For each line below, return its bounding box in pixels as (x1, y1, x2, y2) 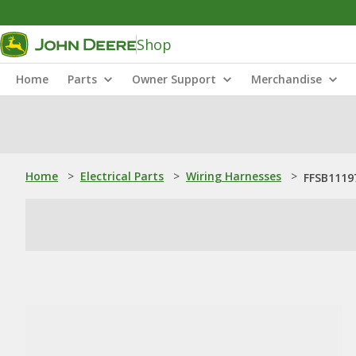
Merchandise (251, 72, 322, 87)
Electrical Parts (80, 168, 164, 184)
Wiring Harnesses (186, 168, 281, 184)
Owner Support (132, 72, 216, 87)
